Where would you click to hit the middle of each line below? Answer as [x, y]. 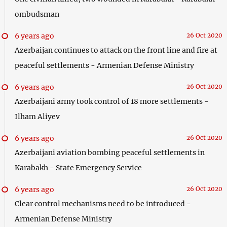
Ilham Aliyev [37, 116]
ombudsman [37, 14]
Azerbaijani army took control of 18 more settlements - [111, 101]
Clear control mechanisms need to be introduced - [103, 203]
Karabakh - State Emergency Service [78, 167]
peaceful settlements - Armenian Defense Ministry [104, 65]
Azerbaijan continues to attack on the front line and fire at [116, 50]
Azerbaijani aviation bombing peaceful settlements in [109, 152]
